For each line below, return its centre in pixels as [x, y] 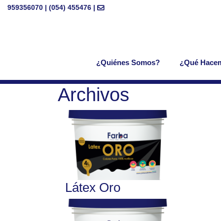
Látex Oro [93, 187]
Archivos [93, 95]
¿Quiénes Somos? [128, 63]
